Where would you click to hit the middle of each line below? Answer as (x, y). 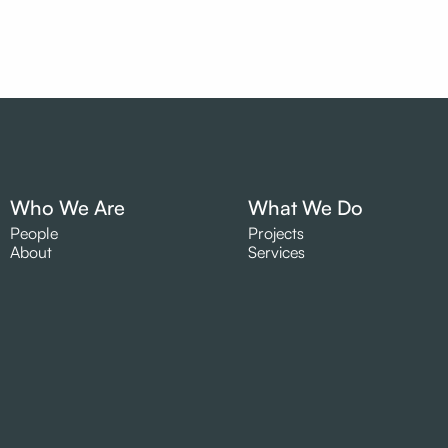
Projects (276, 233)
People (34, 233)
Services (276, 252)
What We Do (305, 208)
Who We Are (67, 208)
